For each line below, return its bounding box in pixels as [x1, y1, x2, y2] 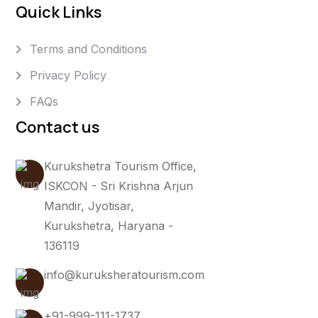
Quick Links [16, 1, 102, 23]
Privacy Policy [30, 68, 106, 83]
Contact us [16, 116, 99, 138]
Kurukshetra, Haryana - [44, 218, 173, 233]
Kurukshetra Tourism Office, [44, 158, 197, 173]
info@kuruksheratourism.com [44, 267, 204, 282]
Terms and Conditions [30, 42, 147, 57]
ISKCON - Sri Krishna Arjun [44, 178, 193, 193]
